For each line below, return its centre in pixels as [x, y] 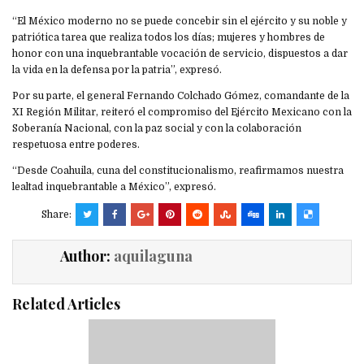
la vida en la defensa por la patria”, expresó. [117, 70]
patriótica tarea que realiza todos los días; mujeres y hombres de [169, 38]
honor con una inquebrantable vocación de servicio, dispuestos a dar [180, 54]
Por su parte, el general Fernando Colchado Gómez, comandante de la [181, 96]
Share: [58, 215]
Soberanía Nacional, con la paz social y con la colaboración [157, 129]
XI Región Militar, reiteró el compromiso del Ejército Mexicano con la [182, 113]
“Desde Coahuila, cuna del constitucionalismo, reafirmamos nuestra [178, 171]
